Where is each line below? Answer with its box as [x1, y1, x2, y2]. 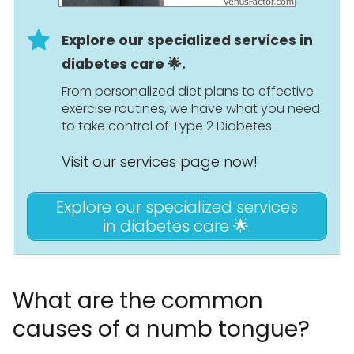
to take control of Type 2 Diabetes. [62, 117, 274, 136]
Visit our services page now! [62, 152, 258, 172]
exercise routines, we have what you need [62, 100, 320, 119]
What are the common [13, 285, 263, 317]
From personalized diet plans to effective [62, 82, 314, 101]
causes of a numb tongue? [13, 314, 310, 345]
